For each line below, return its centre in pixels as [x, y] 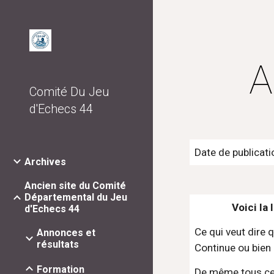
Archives [45, 162]
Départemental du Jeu [76, 198]
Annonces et [66, 233]
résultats [58, 245]
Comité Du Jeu [69, 92]
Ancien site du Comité [75, 186]
